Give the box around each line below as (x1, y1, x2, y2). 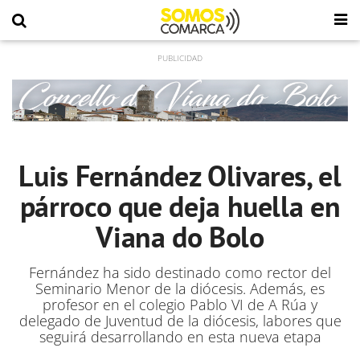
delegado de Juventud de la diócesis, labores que (18, 311, 342, 330)
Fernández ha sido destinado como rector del (29, 263, 331, 282)
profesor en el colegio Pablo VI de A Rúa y (43, 295, 317, 314)
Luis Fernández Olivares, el (18, 157, 342, 194)
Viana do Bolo (96, 218, 264, 256)
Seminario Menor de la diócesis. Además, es (35, 279, 325, 298)
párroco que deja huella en (19, 187, 341, 225)
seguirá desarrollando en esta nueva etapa (39, 327, 321, 346)
